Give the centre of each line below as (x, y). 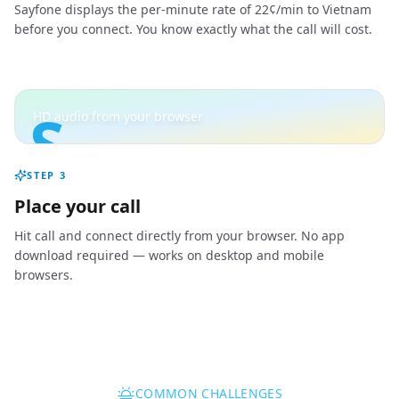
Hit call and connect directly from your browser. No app (179, 236)
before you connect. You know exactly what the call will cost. (193, 29)
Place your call (77, 206)
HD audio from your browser (118, 116)
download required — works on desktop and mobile (169, 255)
